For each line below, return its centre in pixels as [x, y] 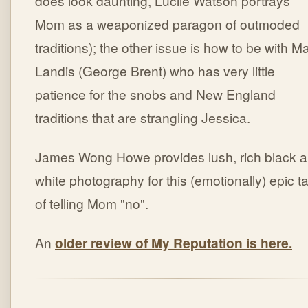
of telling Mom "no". [92, 203]
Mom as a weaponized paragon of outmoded [167, 24]
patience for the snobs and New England [155, 94]
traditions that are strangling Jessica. [143, 118]
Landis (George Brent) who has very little [155, 71]
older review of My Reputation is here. [174, 243]
